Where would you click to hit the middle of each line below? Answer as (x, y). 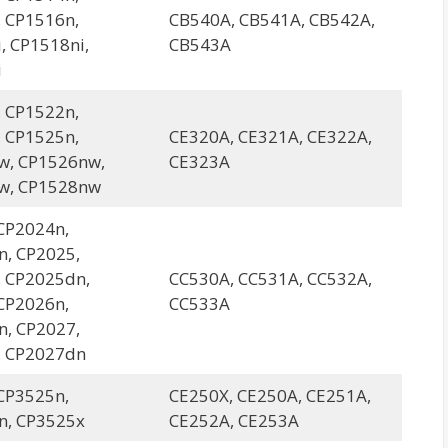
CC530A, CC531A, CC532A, (270, 278)
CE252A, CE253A (233, 420)
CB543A (199, 44)
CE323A (199, 161)
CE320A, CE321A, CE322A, (270, 136)
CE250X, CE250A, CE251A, (269, 395)
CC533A (199, 303)
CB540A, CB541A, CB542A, (271, 19)
